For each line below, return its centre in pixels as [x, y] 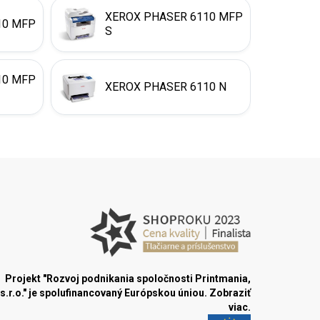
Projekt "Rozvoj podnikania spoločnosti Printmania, [128, 279]
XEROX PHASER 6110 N [166, 87]
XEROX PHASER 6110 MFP [174, 17]
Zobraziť [230, 293]
